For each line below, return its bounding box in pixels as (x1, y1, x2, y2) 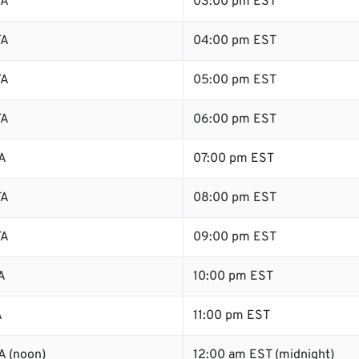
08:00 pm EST (193, 190, 276, 206)
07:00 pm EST (193, 151, 274, 167)
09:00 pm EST (193, 229, 276, 245)
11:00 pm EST (193, 308, 270, 324)
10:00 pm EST (193, 268, 273, 284)
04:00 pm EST (193, 33, 276, 49)
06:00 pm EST (193, 111, 276, 127)
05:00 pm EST (193, 72, 276, 88)
